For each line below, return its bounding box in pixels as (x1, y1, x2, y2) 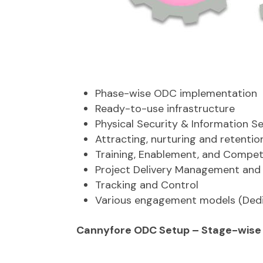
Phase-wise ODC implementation (95, 86, 257, 101)
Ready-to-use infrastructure (95, 102, 235, 116)
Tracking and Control (95, 178, 198, 193)
